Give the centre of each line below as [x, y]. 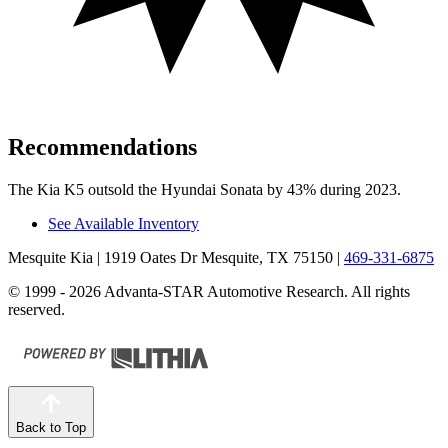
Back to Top [51, 427]
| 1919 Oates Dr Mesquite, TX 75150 [213, 257]
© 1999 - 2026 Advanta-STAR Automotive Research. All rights [209, 291]
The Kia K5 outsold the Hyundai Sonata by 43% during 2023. [204, 189]
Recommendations [102, 146]
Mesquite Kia [50, 257]
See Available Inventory [123, 223]
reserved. [36, 309]
